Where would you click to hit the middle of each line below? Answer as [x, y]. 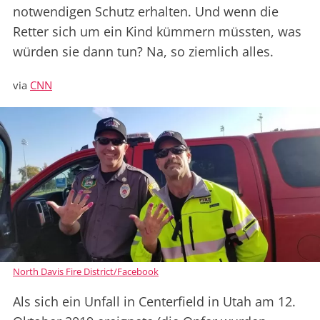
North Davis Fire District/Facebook [86, 272]
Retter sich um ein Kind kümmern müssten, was [157, 32]
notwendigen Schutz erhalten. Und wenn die [146, 12]
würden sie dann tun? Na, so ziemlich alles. [143, 52]
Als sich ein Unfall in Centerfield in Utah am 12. [154, 302]
